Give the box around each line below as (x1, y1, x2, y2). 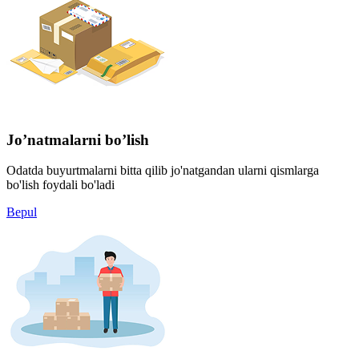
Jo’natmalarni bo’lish (6, 131, 149, 148)
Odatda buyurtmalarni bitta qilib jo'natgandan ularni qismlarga (6, 163, 319, 178)
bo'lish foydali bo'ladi (6, 178, 115, 192)
